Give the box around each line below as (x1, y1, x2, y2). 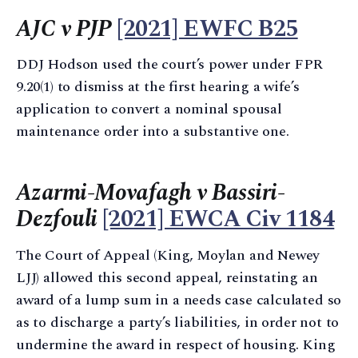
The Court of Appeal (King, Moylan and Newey (16, 244, 320, 266)
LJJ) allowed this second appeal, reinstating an (16, 266, 318, 288)
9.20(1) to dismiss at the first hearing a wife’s (16, 76, 300, 98)
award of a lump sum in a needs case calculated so (16, 288, 342, 311)
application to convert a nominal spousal (16, 98, 282, 121)
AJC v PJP (16, 11, 112, 46)
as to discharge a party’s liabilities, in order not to (16, 311, 340, 333)
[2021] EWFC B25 (117, 11, 298, 46)
